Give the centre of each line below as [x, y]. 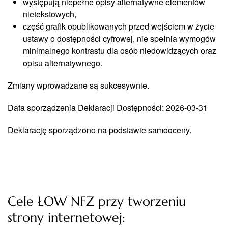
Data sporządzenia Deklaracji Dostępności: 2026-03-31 [108, 108]
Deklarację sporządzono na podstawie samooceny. [99, 130]
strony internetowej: [66, 218]
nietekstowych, [50, 14]
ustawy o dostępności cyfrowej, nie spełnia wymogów [119, 38]
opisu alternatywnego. [63, 63]
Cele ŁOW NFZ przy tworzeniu [97, 201]
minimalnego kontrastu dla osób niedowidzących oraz [120, 51]
